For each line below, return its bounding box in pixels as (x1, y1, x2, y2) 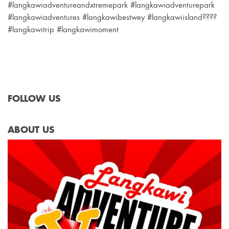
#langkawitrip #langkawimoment (8, 24, 119, 35)
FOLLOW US (8, 92, 60, 104)
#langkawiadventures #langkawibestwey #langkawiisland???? (8, 12, 217, 22)
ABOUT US (8, 124, 54, 136)
